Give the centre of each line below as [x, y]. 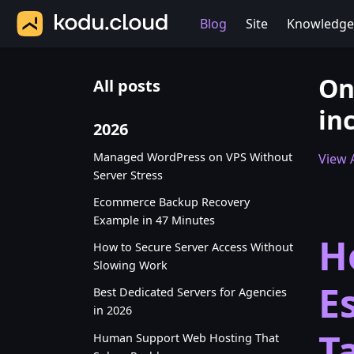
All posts [127, 86]
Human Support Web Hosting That [186, 337]
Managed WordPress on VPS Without [193, 156]
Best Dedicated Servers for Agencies [190, 292]
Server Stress [128, 175]
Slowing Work [130, 265]
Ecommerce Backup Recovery [171, 201]
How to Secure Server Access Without [193, 247]
